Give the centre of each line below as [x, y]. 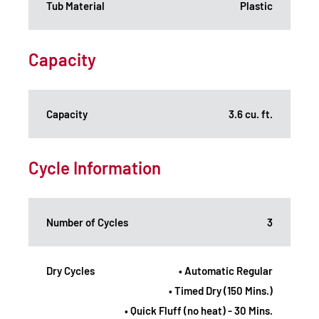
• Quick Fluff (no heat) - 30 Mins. [199, 310]
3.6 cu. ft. [251, 114]
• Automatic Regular [226, 270]
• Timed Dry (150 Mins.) [221, 290]
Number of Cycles [87, 222]
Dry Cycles [70, 270]
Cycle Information [95, 167]
